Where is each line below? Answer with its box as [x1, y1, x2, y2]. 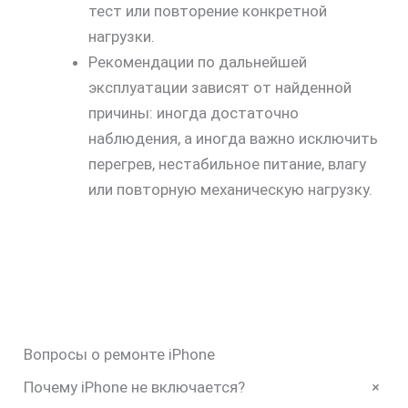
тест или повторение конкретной [87, 2, 327, 21]
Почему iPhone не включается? [23, 377, 245, 396]
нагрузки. [87, 27, 155, 46]
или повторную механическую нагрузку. [87, 180, 372, 199]
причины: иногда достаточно [87, 104, 299, 123]
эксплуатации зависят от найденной [87, 78, 352, 97]
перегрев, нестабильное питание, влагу [87, 155, 366, 174]
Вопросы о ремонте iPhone [23, 345, 215, 364]
